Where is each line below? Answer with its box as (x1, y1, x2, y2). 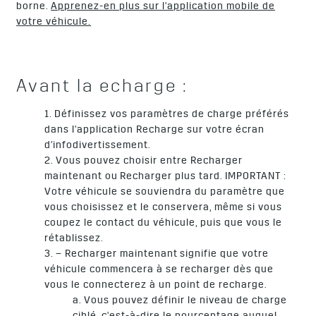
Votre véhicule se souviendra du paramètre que (44, 187, 286, 199)
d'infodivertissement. (44, 140, 154, 152)
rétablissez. (44, 233, 104, 245)
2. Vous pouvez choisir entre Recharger (44, 156, 243, 168)
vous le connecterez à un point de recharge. (44, 280, 270, 292)
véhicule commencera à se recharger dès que (44, 265, 274, 276)
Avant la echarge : (16, 78, 194, 99)
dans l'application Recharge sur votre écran (44, 125, 265, 137)
